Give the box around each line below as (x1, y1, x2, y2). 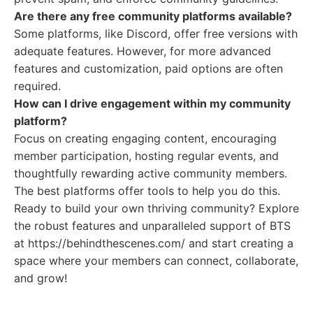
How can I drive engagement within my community (14, 96, 291, 110)
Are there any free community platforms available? (14, 9, 292, 23)
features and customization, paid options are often (14, 61, 283, 75)
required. (14, 79, 61, 93)
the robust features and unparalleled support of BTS (14, 219, 291, 233)
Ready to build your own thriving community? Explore (14, 201, 299, 215)
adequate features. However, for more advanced (14, 44, 271, 58)
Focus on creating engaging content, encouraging (14, 131, 277, 145)
